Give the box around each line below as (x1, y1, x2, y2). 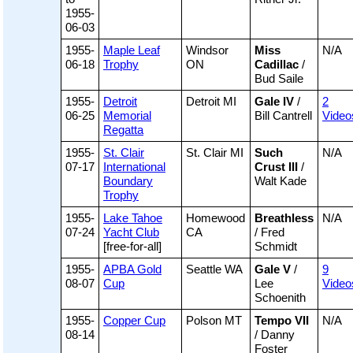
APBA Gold (103, 262, 162, 277)
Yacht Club (103, 225, 159, 240)
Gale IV (255, 95, 294, 109)
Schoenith (255, 291, 306, 305)
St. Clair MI (186, 146, 243, 160)
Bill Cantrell (255, 109, 312, 123)
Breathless (255, 211, 314, 225)
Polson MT (186, 314, 242, 328)
